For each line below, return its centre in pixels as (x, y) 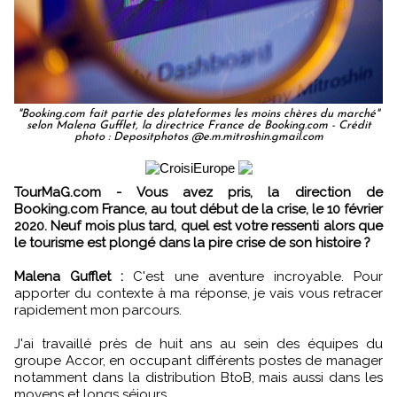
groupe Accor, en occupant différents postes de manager (198, 360)
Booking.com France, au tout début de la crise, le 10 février (198, 209)
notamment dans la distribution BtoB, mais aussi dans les (198, 377)
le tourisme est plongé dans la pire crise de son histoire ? (192, 242)
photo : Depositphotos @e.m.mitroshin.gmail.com (198, 136)
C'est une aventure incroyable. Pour (253, 276)
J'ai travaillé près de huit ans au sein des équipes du (198, 343)
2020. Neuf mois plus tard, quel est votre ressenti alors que (198, 226)
